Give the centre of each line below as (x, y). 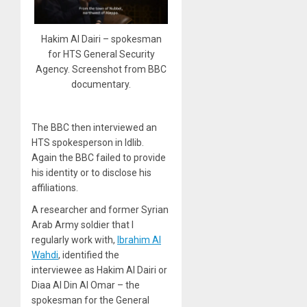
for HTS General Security (101, 54)
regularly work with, (74, 240)
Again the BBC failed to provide (99, 158)
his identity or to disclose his (91, 173)
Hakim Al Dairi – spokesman (101, 39)
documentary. (101, 85)
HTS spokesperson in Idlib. (88, 143)
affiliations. (55, 188)
